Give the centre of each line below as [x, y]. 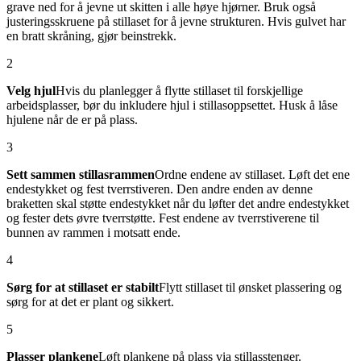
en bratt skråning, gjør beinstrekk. [91, 36]
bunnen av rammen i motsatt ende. [93, 233]
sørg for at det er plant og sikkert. [90, 302]
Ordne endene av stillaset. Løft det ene [252, 175]
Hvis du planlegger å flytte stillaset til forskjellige [179, 91]
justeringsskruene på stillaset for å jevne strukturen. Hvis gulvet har [176, 22]
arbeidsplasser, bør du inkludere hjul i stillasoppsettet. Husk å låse [172, 106]
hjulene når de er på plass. [72, 120]
